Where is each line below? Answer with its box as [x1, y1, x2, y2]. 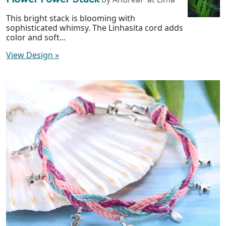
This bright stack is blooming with [6, 13, 135, 24]
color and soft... [6, 32, 66, 43]
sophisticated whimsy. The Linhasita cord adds [6, 22, 183, 34]
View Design [6, 49, 55, 61]
